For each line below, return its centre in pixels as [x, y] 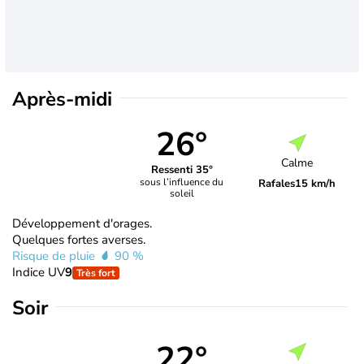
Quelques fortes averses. [79, 239]
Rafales [277, 184]
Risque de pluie [55, 256]
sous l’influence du [182, 182]
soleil [182, 194]
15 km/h [316, 184]
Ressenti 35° [182, 170]
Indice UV [39, 272]
